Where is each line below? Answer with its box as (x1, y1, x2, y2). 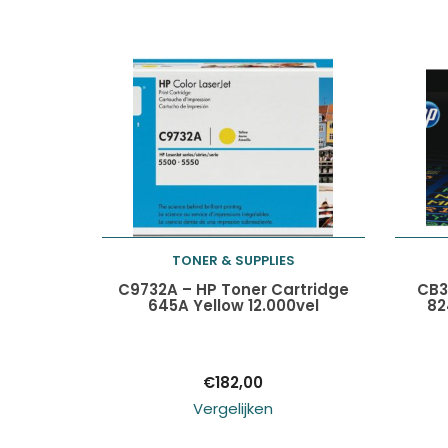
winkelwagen (153, 319, 249, 340)
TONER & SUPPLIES (171, 251, 295, 270)
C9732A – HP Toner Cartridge (117, 279, 349, 300)
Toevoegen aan (153, 274, 273, 295)
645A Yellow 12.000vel (147, 295, 319, 316)
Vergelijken (193, 398, 274, 419)
